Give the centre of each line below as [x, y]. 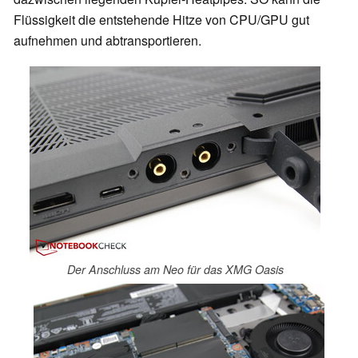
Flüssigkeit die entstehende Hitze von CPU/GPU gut [161, 19]
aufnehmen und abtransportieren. [107, 40]
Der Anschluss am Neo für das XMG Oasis [175, 270]
